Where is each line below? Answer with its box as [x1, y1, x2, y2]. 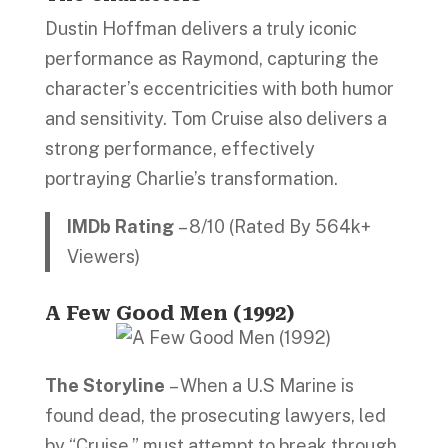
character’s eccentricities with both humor [44, 77, 394, 99]
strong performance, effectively [44, 137, 315, 159]
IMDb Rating [67, 215, 179, 237]
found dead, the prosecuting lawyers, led [44, 405, 386, 426]
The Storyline [44, 375, 169, 396]
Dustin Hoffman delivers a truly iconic [44, 17, 357, 39]
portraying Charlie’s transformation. [44, 167, 338, 189]
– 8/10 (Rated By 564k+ [178, 215, 372, 237]
